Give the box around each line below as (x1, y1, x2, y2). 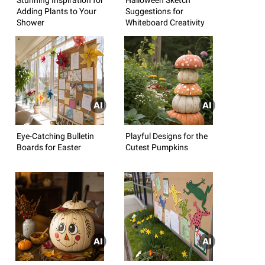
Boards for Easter (17, 142, 81, 152)
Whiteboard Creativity (125, 17, 205, 27)
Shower (17, 17, 44, 27)
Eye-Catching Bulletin (17, 131, 94, 141)
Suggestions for (125, 6, 183, 16)
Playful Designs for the (125, 131, 208, 141)
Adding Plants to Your (17, 6, 96, 16)
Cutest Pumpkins (125, 142, 188, 152)
